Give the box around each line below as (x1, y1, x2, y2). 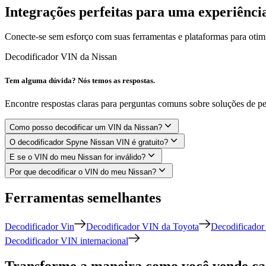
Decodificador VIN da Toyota (86, 221, 199, 232)
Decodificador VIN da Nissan (5, 52, 117, 62)
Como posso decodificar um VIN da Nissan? (9, 122, 162, 132)
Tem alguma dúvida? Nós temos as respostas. (5, 75, 155, 85)
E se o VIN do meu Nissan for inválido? (9, 152, 145, 161)
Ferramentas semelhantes (5, 189, 161, 205)
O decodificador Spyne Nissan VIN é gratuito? (9, 137, 168, 147)
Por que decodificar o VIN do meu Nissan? (9, 167, 156, 176)
